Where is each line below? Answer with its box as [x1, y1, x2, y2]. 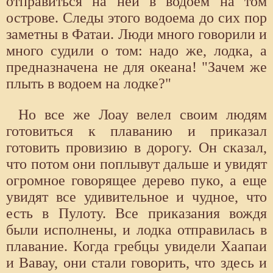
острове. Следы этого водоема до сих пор [6, 9, 267, 26]
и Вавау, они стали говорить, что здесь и [6, 254, 267, 271]
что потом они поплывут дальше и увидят [6, 155, 267, 172]
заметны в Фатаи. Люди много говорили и [6, 26, 267, 42]
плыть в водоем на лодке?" [6, 75, 171, 91]
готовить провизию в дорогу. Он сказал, [6, 139, 267, 155]
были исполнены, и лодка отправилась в [6, 221, 267, 238]
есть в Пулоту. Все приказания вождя [6, 205, 267, 221]
